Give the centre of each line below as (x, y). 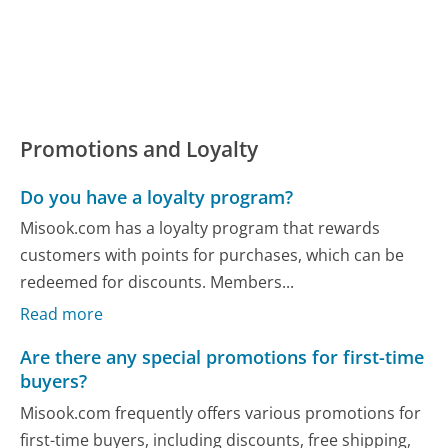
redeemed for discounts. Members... (157, 281)
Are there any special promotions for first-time (222, 357)
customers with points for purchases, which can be (212, 254)
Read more (62, 314)
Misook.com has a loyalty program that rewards (200, 227)
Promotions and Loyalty (139, 149)
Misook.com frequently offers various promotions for (221, 412)
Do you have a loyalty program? (157, 196)
